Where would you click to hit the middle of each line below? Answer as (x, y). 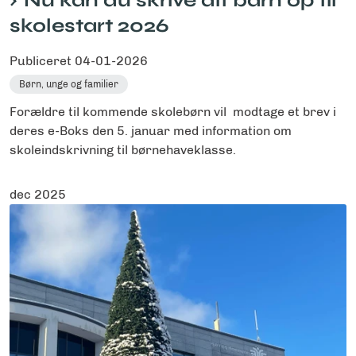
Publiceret (42, 61)
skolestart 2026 (89, 26)
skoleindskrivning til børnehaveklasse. (123, 150)
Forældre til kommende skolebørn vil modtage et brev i (173, 112)
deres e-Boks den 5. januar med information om (151, 131)
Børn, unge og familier (69, 84)
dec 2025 (38, 194)
